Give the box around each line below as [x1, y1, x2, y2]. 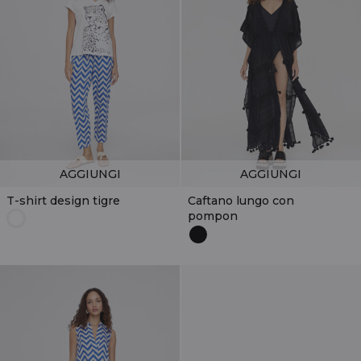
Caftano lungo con [187, 193, 294, 208]
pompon [187, 208, 238, 223]
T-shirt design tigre [6, 193, 120, 208]
